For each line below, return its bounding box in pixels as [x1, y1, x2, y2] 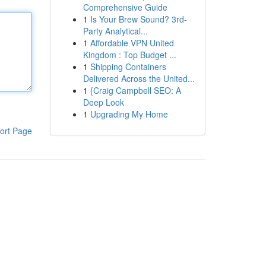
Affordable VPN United [90, 37, 174, 49]
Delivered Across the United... [83, 72, 195, 84]
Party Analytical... [83, 25, 148, 37]
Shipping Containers [90, 61, 166, 72]
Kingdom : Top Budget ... [83, 49, 176, 61]
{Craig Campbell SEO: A [90, 84, 181, 96]
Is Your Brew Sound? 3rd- [90, 13, 187, 25]
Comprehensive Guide [83, 1, 167, 13]
